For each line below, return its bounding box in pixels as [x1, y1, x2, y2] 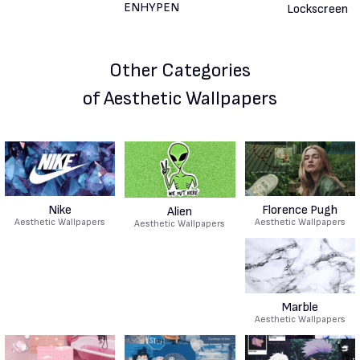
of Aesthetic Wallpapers [83, 86, 277, 110]
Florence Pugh [262, 202, 338, 219]
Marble [281, 300, 318, 316]
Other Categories [109, 58, 251, 82]
